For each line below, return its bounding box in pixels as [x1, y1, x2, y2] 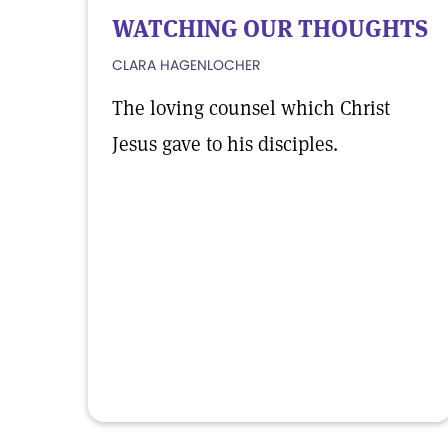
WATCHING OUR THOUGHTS [112, 13, 428, 44]
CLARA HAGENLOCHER [112, 55, 261, 75]
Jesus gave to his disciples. [112, 131, 338, 157]
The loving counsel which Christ [112, 95, 390, 121]
